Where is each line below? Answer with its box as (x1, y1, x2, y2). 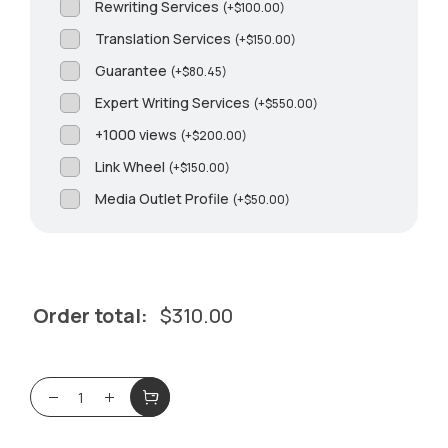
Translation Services (95, 29, 235, 49)
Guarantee (95, 61, 171, 81)
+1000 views (95, 125, 181, 145)
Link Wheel (95, 157, 169, 177)
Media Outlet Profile (95, 189, 233, 209)
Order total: (33, 302, 149, 330)
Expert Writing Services (95, 93, 254, 113)
